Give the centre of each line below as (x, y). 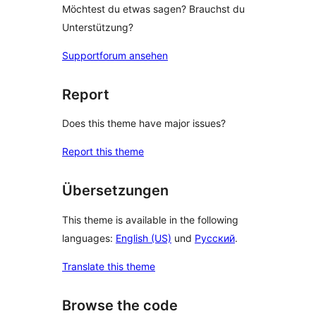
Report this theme (103, 152)
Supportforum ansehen (115, 55)
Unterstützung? (98, 27)
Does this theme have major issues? (144, 123)
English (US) (144, 238)
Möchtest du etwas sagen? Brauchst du (153, 8)
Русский (215, 238)
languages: (89, 238)
